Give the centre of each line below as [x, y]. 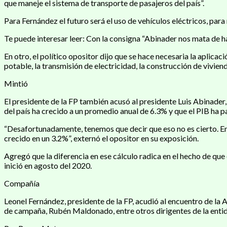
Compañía [22, 183]
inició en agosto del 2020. [48, 165]
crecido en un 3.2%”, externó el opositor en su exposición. [101, 138]
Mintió [16, 83]
